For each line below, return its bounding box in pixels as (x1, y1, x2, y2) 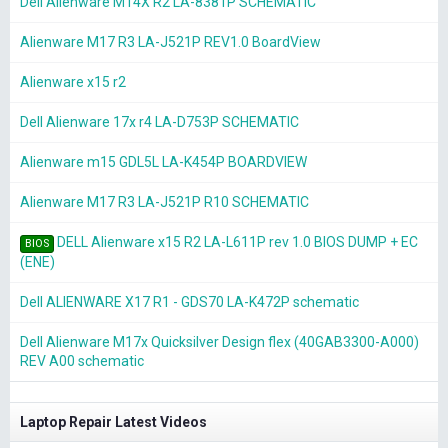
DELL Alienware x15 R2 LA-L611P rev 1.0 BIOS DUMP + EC (56, 234, 418, 251)
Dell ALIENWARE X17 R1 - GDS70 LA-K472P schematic (20, 294, 359, 311)
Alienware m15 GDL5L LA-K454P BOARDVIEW (20, 154, 307, 171)
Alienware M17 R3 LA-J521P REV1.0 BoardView (20, 34, 321, 51)
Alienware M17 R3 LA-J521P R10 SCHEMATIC (20, 194, 309, 211)
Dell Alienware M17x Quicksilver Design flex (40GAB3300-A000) (20, 334, 419, 351)
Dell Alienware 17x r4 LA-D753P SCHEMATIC (20, 114, 299, 131)
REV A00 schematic (20, 353, 144, 370)
